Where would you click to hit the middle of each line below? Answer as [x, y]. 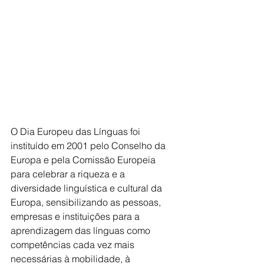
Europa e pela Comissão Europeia [84, 159]
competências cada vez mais [74, 244]
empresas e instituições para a [76, 216]
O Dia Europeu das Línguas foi [77, 131]
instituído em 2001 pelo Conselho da [89, 145]
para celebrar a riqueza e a [69, 174]
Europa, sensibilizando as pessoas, [87, 202]
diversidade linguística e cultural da [88, 188]
